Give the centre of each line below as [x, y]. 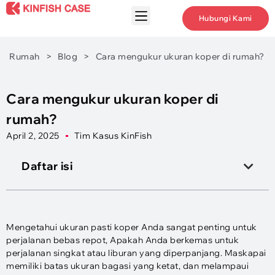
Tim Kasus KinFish [113, 136]
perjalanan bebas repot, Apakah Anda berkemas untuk [122, 240]
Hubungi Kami [225, 18]
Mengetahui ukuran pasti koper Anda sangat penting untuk [132, 227]
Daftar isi [47, 166]
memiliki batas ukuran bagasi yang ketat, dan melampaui [127, 266]
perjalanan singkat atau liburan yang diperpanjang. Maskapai [136, 253]
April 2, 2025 [33, 136]
